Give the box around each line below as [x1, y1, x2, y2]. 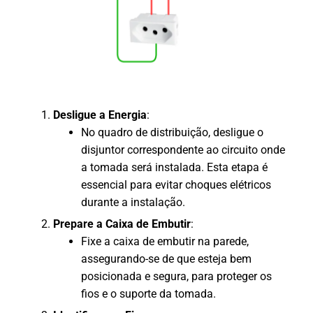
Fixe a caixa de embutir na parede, [81, 235, 249, 249]
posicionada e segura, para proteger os [81, 270, 272, 284]
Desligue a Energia [53, 108, 147, 122]
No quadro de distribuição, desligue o [81, 126, 263, 140]
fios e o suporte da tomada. [81, 287, 216, 301]
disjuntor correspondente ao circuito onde [81, 143, 285, 157]
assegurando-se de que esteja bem [81, 252, 252, 266]
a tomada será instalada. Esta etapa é [81, 161, 268, 175]
